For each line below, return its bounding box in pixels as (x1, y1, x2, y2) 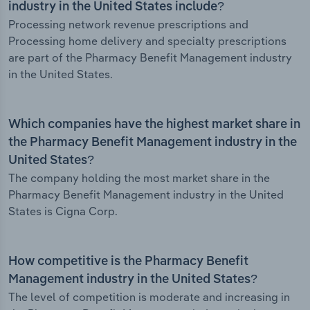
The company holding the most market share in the (8, 171, 270, 185)
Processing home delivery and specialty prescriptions (8, 34, 286, 48)
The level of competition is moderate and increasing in (8, 290, 290, 304)
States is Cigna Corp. (8, 204, 118, 219)
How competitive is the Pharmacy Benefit (8, 255, 248, 268)
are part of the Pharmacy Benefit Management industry (8, 51, 292, 65)
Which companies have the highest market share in (8, 118, 300, 131)
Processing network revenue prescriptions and (8, 17, 248, 32)
